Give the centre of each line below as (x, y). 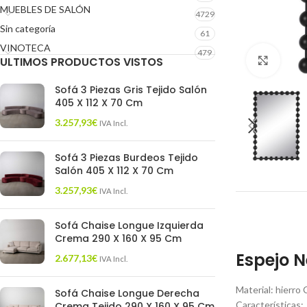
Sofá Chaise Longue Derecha (127, 293)
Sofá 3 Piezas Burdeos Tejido (126, 158)
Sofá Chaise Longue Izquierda (129, 225)
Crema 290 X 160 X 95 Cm (118, 238)
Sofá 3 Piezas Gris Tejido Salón (131, 90)
